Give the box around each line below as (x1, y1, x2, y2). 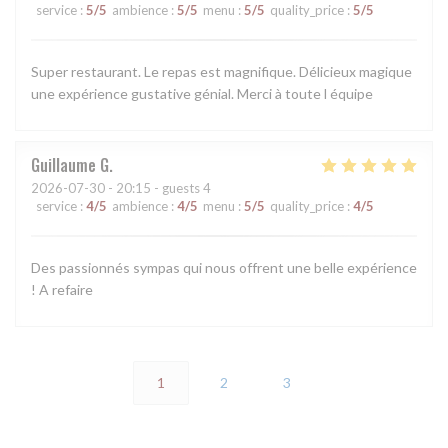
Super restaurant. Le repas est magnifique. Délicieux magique (31, 62, 412, 80)
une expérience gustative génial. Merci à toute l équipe (31, 84, 373, 102)
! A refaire (31, 280, 93, 298)
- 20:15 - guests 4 (105, 179, 211, 196)
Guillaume (31, 152, 96, 177)
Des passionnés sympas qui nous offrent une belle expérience (31, 258, 417, 276)
